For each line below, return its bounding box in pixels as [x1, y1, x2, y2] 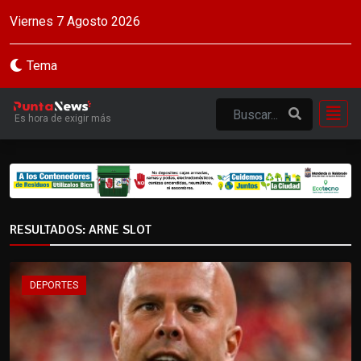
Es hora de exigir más [15, 112, 111, 124]
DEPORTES [30, 279, 78, 291]
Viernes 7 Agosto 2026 [10, 14, 140, 29]
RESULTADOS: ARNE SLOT [10, 221, 151, 238]
